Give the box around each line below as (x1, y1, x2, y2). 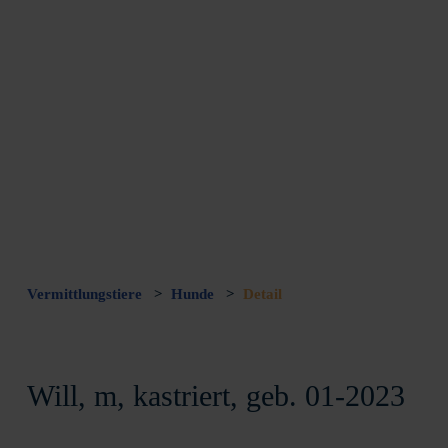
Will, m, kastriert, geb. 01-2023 (27, 378, 405, 412)
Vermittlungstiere (27, 285, 146, 302)
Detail (243, 285, 282, 302)
